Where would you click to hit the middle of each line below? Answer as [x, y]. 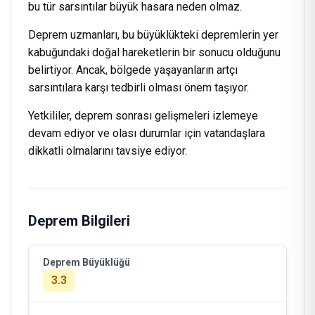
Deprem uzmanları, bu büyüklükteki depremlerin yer [153, 35]
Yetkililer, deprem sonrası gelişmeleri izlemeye [143, 116]
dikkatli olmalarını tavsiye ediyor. [108, 151]
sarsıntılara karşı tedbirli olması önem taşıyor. [139, 88]
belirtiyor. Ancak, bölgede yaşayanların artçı [133, 70]
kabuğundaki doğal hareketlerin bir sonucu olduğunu [154, 52]
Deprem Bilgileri [79, 221]
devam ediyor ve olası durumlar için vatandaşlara [147, 133]
